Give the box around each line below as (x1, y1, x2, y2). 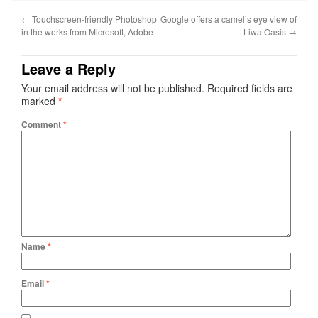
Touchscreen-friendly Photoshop (30, 12, 157, 25)
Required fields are (207, 80, 292, 95)
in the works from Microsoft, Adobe (21, 25, 153, 38)
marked (21, 93, 58, 108)
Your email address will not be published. (21, 80, 204, 95)
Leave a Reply (21, 57, 116, 79)
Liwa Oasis (243, 25, 288, 38)
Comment (21, 117, 63, 131)
